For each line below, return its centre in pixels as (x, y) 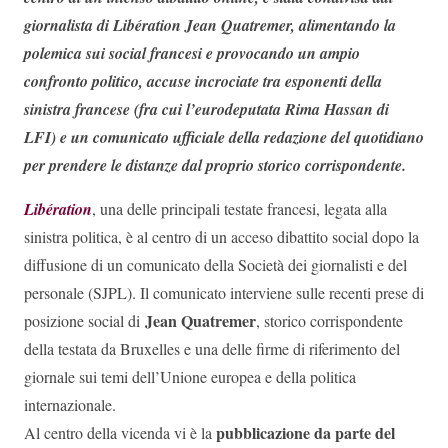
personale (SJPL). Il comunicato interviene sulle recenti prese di (224, 293)
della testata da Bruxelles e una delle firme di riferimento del (212, 349)
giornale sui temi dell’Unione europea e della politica (190, 377)
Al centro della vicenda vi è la (120, 433)
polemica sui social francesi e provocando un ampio (192, 53)
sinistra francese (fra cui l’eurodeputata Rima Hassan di (206, 109)
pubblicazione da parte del (305, 433)
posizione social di (82, 321)
